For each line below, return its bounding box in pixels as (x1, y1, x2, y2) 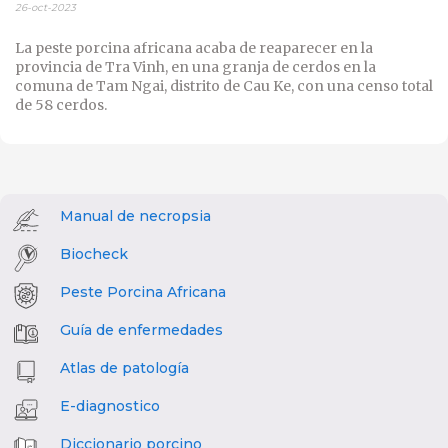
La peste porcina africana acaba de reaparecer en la (15, 39, 373, 58)
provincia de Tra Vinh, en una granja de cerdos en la (15, 58, 376, 77)
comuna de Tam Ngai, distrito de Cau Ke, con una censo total (15, 77, 433, 96)
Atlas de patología (60, 359, 189, 378)
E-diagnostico (60, 397, 160, 416)
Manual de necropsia (60, 207, 211, 226)
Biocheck (60, 245, 128, 264)
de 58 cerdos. (15, 96, 107, 115)
